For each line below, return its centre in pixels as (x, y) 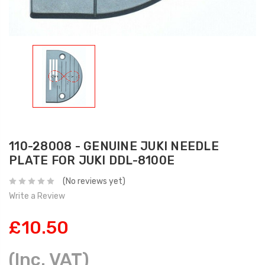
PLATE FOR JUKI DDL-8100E (92, 161)
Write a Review (37, 196)
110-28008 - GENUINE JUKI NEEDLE (114, 146)
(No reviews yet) (94, 182)
